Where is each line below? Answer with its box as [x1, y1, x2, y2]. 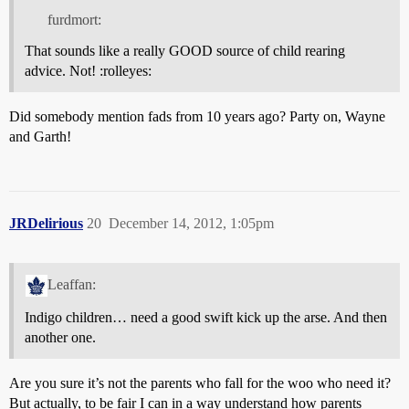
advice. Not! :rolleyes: [25, 62, 152, 79]
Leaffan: [47, 276, 96, 292]
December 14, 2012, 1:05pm [109, 215, 274, 231]
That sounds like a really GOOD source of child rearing [25, 42, 345, 58]
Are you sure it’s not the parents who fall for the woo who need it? [9, 374, 391, 391]
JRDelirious [9, 215, 83, 231]
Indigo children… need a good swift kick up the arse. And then [25, 309, 387, 325]
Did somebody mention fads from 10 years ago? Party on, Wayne [9, 108, 385, 124]
